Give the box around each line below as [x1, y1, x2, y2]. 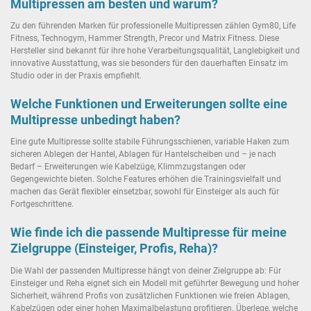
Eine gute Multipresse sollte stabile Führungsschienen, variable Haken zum [10, 137, 289, 147]
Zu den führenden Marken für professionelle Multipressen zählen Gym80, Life [10, 21, 296, 31]
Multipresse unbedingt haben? [10, 112, 180, 128]
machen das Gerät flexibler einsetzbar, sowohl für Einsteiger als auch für [10, 187, 279, 197]
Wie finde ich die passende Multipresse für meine [10, 225, 287, 240]
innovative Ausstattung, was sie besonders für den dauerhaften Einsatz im [10, 58, 288, 69]
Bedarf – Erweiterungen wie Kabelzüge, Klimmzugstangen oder [10, 162, 246, 172]
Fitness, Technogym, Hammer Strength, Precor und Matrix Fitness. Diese [10, 33, 279, 44]
